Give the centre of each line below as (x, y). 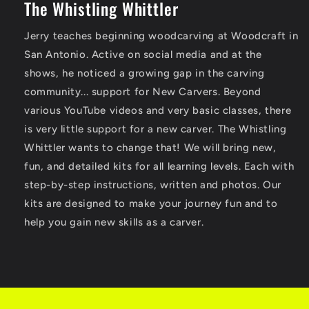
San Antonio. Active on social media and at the (143, 54)
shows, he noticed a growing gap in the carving (144, 73)
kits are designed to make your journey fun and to (151, 203)
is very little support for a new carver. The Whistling (156, 129)
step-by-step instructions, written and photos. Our (153, 185)
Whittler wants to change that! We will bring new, (150, 147)
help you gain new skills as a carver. (114, 222)
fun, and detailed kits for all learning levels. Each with (159, 166)
